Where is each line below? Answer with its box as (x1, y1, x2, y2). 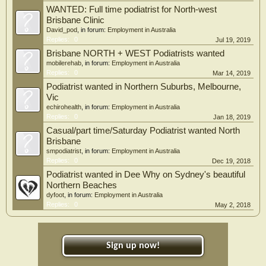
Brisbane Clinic (46, 15, 104, 25)
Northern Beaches (46, 180, 117, 190)
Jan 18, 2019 (213, 113, 251, 121)
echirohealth (46, 103, 81, 110)
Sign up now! (106, 241, 160, 251)
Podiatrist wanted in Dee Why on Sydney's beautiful (46, 170, 245, 179)
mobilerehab (46, 59, 81, 66)
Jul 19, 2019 (216, 36, 251, 43)
